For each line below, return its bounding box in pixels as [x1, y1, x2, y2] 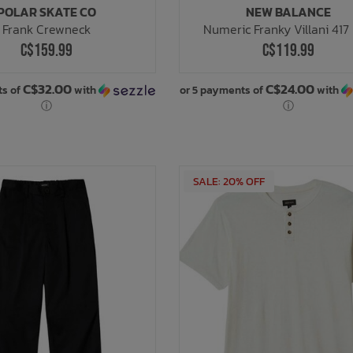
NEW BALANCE [246, 2, 332, 22]
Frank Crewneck [2, 20, 91, 39]
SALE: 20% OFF [193, 173, 266, 191]
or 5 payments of [179, 82, 266, 99]
